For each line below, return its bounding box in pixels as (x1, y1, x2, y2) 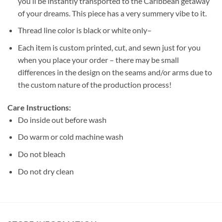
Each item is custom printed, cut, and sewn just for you (17, 43, 201, 53)
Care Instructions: (7, 102, 71, 112)
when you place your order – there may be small (17, 55, 179, 65)
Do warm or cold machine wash (17, 132, 123, 142)
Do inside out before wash (17, 114, 107, 124)
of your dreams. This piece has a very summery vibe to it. (17, 8, 207, 18)
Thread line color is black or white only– (17, 25, 152, 35)
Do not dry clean (17, 166, 74, 176)
